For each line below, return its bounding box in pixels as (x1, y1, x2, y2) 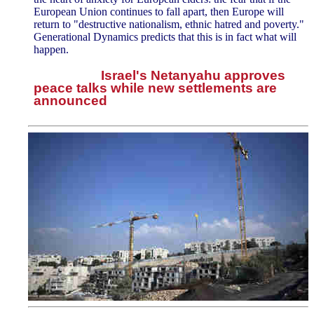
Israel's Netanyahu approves (101, 67, 285, 83)
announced (34, 93, 107, 108)
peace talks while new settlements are (34, 80, 277, 95)
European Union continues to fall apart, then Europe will (34, 5, 284, 18)
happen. (34, 43, 69, 55)
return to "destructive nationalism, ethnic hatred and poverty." (34, 18, 304, 30)
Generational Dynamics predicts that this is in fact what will (34, 30, 296, 43)
